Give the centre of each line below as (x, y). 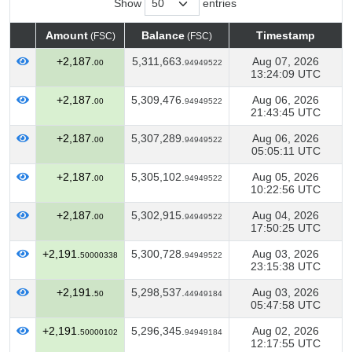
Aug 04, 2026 (286, 215)
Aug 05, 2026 (286, 177)
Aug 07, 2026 (286, 61)
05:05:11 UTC (286, 151)
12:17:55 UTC (286, 343)
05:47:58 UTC (286, 305)
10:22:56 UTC (286, 189)
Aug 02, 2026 (286, 331)
